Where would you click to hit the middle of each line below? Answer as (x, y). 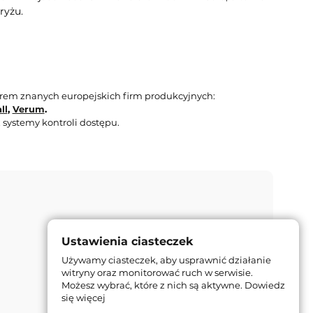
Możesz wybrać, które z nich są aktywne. (153, 285)
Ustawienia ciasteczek (128, 241)
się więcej (83, 298)
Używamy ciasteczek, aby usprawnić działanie (166, 260)
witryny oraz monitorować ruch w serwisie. (157, 272)
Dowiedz (265, 285)
